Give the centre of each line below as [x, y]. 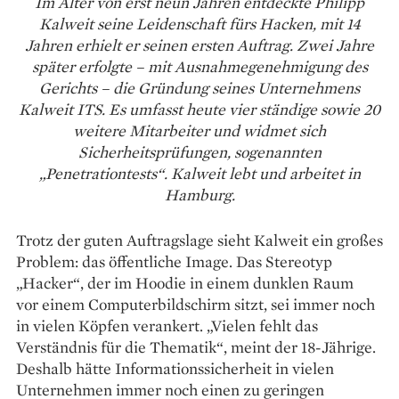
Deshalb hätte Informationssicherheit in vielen [175, 368]
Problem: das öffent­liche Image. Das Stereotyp [174, 261]
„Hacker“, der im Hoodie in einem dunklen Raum [185, 282]
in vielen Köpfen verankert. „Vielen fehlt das [167, 325]
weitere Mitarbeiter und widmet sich [199, 130]
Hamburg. [199, 194]
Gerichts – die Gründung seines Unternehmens [199, 87]
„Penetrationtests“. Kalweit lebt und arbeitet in [199, 173]
